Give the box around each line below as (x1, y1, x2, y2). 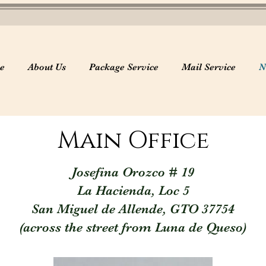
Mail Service (181, 62, 236, 72)
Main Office (57, 125, 209, 157)
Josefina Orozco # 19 (72, 164, 194, 179)
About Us (27, 62, 66, 72)
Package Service (88, 62, 159, 72)
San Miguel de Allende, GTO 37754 (31, 201, 235, 216)
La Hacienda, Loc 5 (77, 183, 189, 198)
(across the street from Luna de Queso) (20, 220, 246, 235)
